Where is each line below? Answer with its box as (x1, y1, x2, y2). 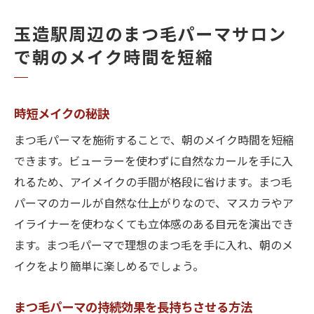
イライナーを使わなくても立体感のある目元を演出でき (14, 216, 294, 235)
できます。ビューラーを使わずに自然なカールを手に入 (14, 153, 293, 172)
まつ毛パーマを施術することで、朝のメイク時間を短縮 (14, 132, 294, 151)
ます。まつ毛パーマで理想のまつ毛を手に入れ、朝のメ (14, 237, 293, 256)
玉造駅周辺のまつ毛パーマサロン (14, 22, 287, 50)
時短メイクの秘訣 (14, 104, 109, 125)
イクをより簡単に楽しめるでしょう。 (14, 258, 204, 277)
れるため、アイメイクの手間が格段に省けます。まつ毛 (14, 174, 292, 193)
